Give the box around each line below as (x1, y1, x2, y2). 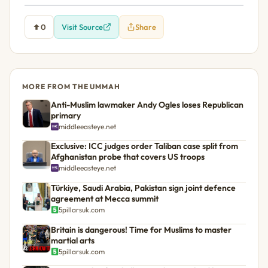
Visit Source (62, 22, 103, 32)
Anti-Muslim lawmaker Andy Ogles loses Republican (51, 99, 243, 110)
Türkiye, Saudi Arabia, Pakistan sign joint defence (51, 182, 236, 194)
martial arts (51, 234, 95, 246)
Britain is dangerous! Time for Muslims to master (51, 224, 232, 235)
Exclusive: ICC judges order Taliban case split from (51, 141, 238, 152)
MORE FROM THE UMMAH (22, 81, 121, 91)
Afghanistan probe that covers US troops (51, 151, 205, 163)
